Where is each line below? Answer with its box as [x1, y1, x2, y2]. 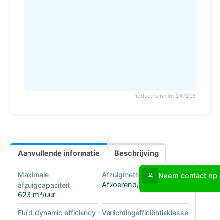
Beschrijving [114, 148, 159, 158]
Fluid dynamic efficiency [17, 208, 96, 217]
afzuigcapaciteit [17, 180, 70, 189]
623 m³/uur [17, 190, 55, 199]
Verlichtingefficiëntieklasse [101, 208, 188, 217]
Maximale [17, 170, 49, 179]
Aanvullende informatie [17, 148, 100, 158]
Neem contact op [158, 171, 217, 180]
